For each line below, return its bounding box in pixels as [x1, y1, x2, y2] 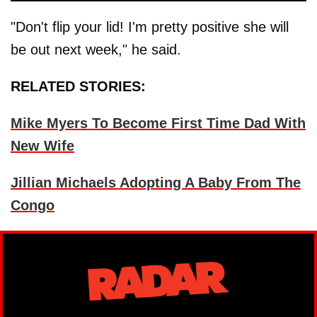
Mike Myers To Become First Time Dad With [11, 115, 306, 132]
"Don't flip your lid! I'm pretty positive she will [11, 19, 289, 35]
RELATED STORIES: [11, 79, 146, 95]
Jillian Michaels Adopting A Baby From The [11, 175, 301, 191]
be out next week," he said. [11, 42, 181, 58]
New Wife [11, 138, 74, 154]
